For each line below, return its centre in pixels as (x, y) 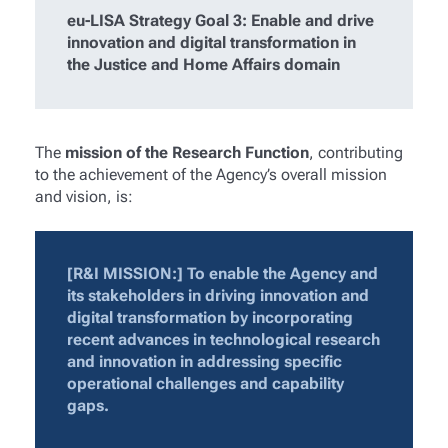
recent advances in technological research (224, 340)
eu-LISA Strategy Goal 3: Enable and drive (221, 21)
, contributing (355, 153)
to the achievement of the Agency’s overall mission (210, 175)
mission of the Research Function (186, 153)
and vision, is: (83, 197)
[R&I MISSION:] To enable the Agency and (223, 274)
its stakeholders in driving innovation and (218, 296)
